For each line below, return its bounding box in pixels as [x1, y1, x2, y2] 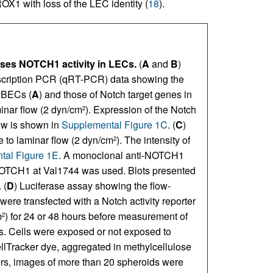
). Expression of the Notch [85, 102, 196, 116]
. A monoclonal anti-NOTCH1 [58, 148, 184, 162]
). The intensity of [116, 133, 190, 147]
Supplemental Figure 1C [61, 118, 168, 132]
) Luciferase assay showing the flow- [13, 179, 171, 193]
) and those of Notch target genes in [38, 87, 192, 101]
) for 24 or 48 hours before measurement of [4, 209, 188, 223]
